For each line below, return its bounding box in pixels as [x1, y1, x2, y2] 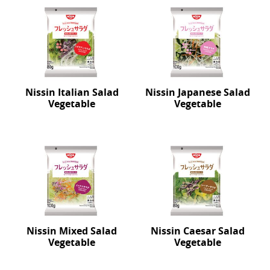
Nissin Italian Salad [25, 85, 119, 99]
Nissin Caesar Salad [151, 224, 245, 238]
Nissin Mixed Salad [27, 224, 118, 238]
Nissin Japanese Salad [145, 85, 251, 99]
